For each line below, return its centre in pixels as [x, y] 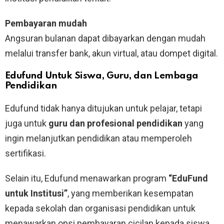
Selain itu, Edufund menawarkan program [87, 178]
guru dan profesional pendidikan [115, 123]
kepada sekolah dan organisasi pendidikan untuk [100, 208]
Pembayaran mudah [46, 23]
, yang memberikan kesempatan [130, 193]
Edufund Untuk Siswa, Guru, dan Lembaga [102, 75]
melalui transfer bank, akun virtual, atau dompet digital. [111, 53]
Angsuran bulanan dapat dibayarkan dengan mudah [105, 38]
